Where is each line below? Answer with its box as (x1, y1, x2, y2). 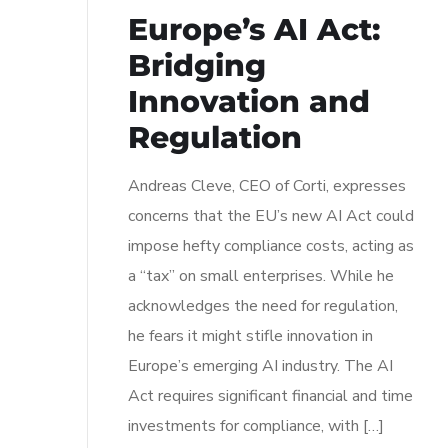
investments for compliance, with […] (128, 414, 384, 437)
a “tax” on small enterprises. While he (128, 264, 394, 287)
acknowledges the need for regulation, (128, 294, 398, 317)
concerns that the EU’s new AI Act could (128, 204, 414, 227)
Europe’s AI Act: (128, 10, 380, 48)
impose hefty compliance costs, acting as (128, 234, 414, 257)
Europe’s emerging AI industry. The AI (128, 354, 393, 377)
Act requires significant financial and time (128, 384, 413, 407)
